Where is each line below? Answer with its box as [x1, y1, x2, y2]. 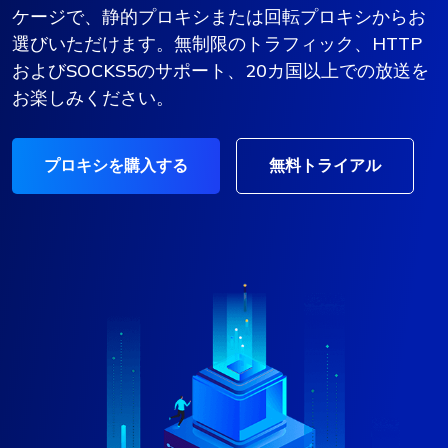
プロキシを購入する [44, 156, 188, 176]
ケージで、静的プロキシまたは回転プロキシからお [12, 5, 426, 29]
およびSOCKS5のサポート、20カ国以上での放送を [12, 59, 429, 83]
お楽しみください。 [12, 86, 174, 110]
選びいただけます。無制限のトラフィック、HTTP [12, 32, 422, 56]
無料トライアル [269, 156, 381, 176]
